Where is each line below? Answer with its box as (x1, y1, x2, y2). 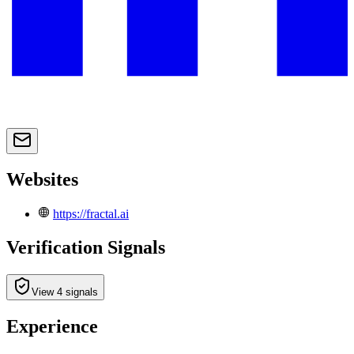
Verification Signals (6, 237, 165, 258)
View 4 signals (32, 286, 98, 299)
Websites (6, 169, 78, 190)
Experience (6, 316, 98, 337)
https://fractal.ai (53, 207, 129, 221)
